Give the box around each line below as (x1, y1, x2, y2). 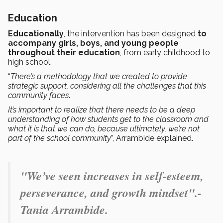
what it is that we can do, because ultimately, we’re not (8, 124, 200, 134)
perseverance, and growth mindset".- (20, 184, 202, 202)
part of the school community (8, 133, 111, 143)
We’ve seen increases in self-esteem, (27, 167, 204, 185)
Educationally (8, 29, 64, 39)
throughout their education (8, 48, 120, 58)
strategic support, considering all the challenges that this (8, 81, 206, 91)
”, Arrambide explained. (111, 133, 193, 143)
